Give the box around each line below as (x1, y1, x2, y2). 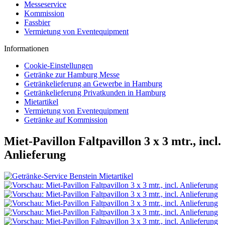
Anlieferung (4, 148, 66, 161)
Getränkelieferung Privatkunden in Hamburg (24, 88, 166, 97)
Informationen (4, 44, 49, 53)
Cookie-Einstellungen (24, 61, 93, 70)
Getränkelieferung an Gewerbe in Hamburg (24, 79, 162, 88)
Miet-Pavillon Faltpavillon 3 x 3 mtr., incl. (4, 134, 221, 148)
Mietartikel (24, 97, 58, 106)
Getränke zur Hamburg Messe (24, 70, 120, 79)
